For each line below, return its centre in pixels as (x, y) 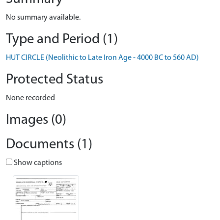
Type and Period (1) (62, 40)
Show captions (37, 163)
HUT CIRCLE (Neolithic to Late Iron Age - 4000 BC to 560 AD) (102, 58)
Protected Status (55, 80)
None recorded (30, 98)
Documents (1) (49, 145)
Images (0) (36, 120)
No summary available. (43, 18)
